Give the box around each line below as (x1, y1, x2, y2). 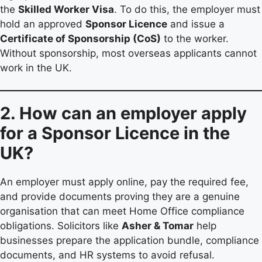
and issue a (167, 18, 225, 30)
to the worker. (161, 32, 229, 44)
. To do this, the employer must (114, 3, 260, 15)
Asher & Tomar (122, 220, 194, 232)
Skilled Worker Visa (18, 3, 114, 15)
